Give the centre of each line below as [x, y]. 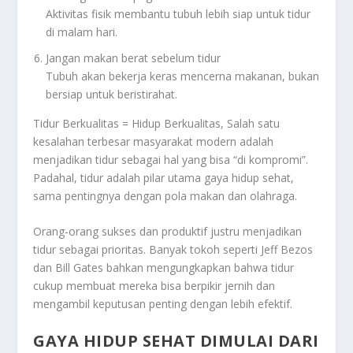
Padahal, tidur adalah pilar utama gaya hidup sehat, [164, 177]
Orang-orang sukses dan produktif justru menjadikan [168, 232]
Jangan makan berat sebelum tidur [134, 58]
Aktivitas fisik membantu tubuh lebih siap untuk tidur [178, 14]
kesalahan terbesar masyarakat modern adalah [154, 141]
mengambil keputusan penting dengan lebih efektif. [163, 304]
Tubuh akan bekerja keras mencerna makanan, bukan [183, 76]
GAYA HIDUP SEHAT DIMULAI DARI [176, 340]
